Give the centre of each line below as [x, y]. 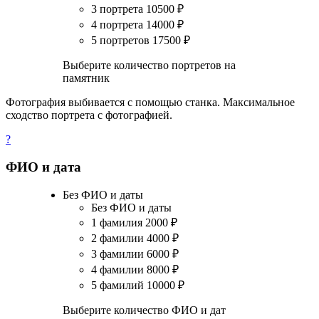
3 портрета [119, 9]
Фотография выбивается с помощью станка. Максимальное [150, 103]
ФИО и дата [43, 167]
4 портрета [119, 25]
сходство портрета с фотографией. [89, 115]
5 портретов [122, 41]
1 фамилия [118, 222]
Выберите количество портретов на [149, 66]
